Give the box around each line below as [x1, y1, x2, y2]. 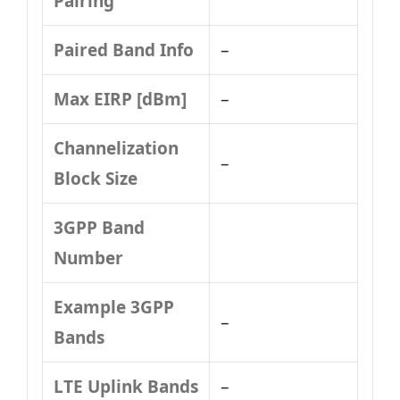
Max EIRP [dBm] [54, 87, 187, 111]
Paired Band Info [54, 38, 194, 62]
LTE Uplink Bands [54, 375, 198, 398]
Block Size [54, 167, 137, 190]
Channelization [54, 137, 179, 160]
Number [54, 246, 123, 270]
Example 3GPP [54, 296, 174, 319]
